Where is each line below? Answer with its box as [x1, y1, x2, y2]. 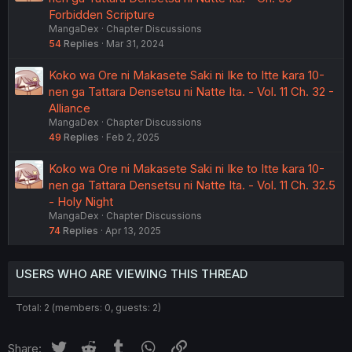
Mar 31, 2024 [106, 37, 164, 49]
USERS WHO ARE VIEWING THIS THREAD [16, 266, 247, 281]
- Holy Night [49, 193, 113, 209]
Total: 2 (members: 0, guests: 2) [16, 301, 161, 313]
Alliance [49, 100, 90, 115]
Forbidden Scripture [49, 6, 155, 22]
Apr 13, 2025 [105, 224, 161, 236]
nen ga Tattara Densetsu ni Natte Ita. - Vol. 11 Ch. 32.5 [49, 177, 335, 192]
